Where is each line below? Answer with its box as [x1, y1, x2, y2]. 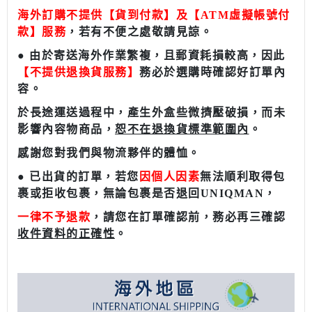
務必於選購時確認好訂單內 [139, 66, 286, 79]
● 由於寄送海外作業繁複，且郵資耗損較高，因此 [17, 49, 286, 62]
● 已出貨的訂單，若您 [17, 171, 139, 183]
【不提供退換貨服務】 [17, 66, 139, 79]
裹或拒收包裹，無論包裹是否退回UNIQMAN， [17, 187, 276, 200]
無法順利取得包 [200, 171, 286, 183]
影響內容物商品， [17, 123, 115, 136]
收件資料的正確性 [17, 228, 115, 240]
